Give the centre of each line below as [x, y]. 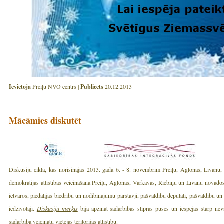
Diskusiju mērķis [57, 209]
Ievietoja [20, 87]
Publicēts [92, 87]
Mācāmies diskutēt [45, 121]
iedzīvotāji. [23, 209]
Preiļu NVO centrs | [56, 87]
